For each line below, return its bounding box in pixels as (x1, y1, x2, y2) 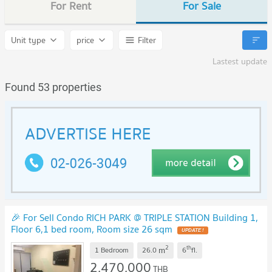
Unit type (11, 33, 46, 47)
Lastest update (212, 55, 267, 69)
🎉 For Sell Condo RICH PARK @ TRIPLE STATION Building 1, (11, 209, 258, 225)
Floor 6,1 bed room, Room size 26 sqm (11, 220, 172, 237)
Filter (138, 33, 156, 47)
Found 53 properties (5, 81, 101, 94)
